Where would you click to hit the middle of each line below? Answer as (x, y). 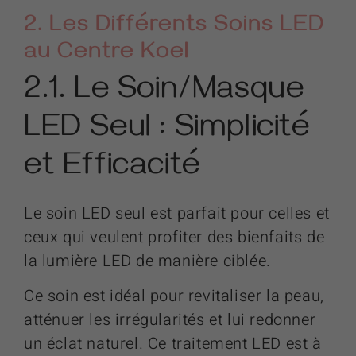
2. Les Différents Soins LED (174, 28)
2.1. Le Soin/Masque (164, 94)
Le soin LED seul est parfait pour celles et (177, 214)
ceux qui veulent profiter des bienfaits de (174, 238)
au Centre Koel (106, 55)
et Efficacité (112, 170)
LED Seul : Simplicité (167, 132)
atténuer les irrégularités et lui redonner (170, 320)
